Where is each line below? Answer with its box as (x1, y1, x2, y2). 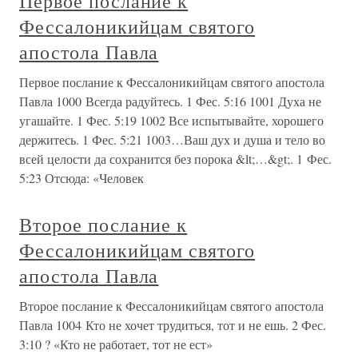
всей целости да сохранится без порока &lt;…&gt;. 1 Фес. (19, 150, 332, 168)
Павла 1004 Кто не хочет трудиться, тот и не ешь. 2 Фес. (19, 316, 326, 334)
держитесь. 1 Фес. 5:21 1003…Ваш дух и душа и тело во (19, 131, 325, 149)
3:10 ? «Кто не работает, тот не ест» (19, 336, 213, 353)
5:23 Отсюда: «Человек (19, 169, 144, 187)
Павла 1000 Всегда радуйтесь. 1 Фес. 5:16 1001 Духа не (19, 93, 321, 110)
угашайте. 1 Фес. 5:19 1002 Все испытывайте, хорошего (19, 112, 324, 129)
